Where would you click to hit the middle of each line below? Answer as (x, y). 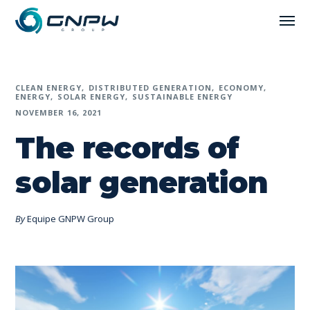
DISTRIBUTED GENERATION (151, 88)
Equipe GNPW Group (71, 219)
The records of (127, 148)
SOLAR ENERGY (92, 97)
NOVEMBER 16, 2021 (59, 112)
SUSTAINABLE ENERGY (183, 97)
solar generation (142, 183)
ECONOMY (241, 88)
